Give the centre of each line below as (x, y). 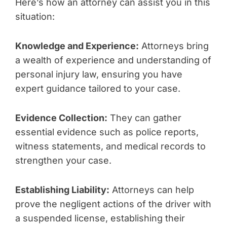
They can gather (144, 118)
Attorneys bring (174, 46)
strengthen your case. (63, 160)
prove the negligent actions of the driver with (113, 204)
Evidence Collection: (61, 118)
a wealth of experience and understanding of (113, 60)
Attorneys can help (152, 190)
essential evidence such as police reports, (107, 132)
